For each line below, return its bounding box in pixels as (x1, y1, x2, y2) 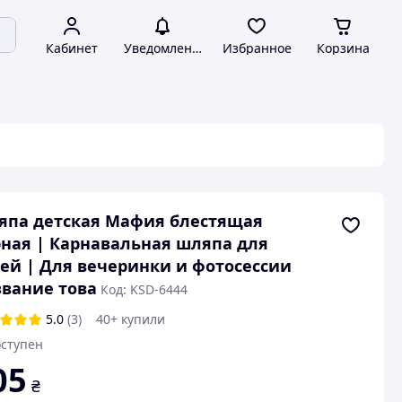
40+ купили (95, 310, 165, 328)
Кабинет (46, 39, 98, 57)
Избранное (222, 39, 292, 57)
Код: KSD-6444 (100, 281, 188, 298)
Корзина (316, 39, 370, 57)
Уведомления (123, 39, 207, 57)
